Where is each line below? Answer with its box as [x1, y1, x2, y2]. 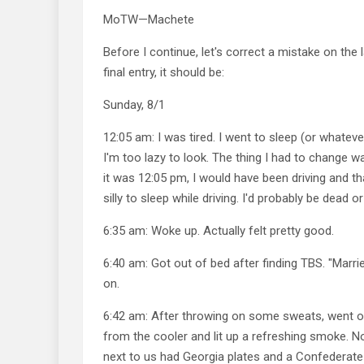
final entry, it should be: [103, 64, 224, 80]
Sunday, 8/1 [103, 97, 165, 112]
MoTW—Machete [103, 11, 194, 27]
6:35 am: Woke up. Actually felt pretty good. [103, 223, 334, 238]
